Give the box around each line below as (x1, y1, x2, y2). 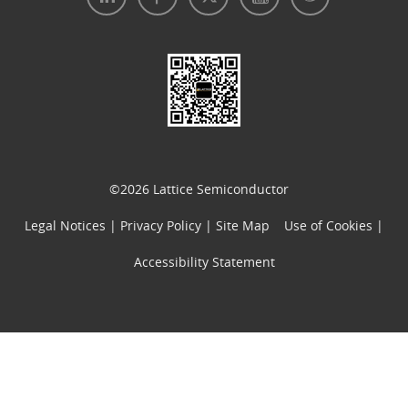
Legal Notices (25, 216, 109, 234)
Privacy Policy (120, 216, 205, 234)
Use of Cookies (284, 216, 376, 234)
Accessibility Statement (133, 252, 275, 270)
